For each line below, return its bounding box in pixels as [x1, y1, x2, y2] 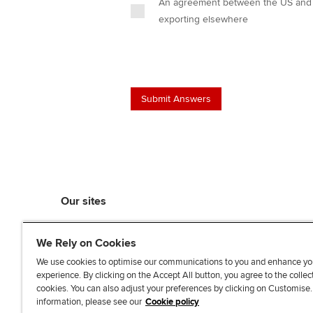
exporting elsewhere [159, 13, 248, 25]
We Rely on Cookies [36, 236, 136, 250]
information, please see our [36, 296, 142, 307]
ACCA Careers [61, 253, 130, 267]
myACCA [61, 219, 104, 233]
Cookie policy [145, 296, 199, 307]
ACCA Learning [61, 236, 135, 250]
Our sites [61, 194, 106, 208]
